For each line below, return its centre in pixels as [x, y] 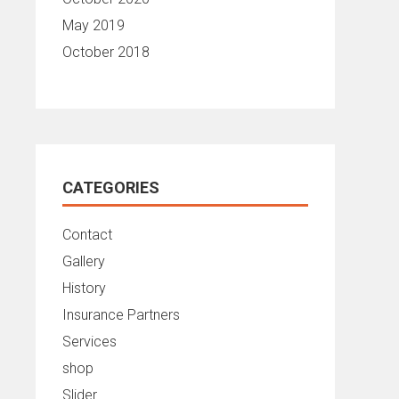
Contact [87, 235]
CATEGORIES [111, 187]
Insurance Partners [121, 315]
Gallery [84, 261]
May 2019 [94, 25]
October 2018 [106, 52]
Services [90, 342]
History [84, 288]
